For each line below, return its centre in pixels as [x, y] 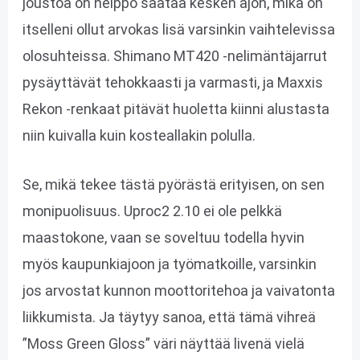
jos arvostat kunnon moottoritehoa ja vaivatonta [178, 291]
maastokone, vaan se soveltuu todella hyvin [163, 238]
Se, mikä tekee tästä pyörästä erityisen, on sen [173, 185]
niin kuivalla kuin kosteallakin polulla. [139, 135]
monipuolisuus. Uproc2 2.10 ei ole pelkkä [152, 211]
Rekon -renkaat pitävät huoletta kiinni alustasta [176, 108]
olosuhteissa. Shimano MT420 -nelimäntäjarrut [174, 55]
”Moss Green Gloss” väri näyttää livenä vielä [163, 344]
